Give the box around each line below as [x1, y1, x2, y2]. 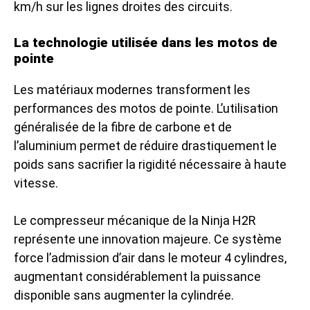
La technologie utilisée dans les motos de [14, 34, 277, 51]
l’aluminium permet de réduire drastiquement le [14, 138, 277, 153]
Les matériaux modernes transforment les [14, 82, 250, 97]
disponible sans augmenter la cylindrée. [14, 287, 234, 302]
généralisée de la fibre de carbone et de [14, 119, 232, 134]
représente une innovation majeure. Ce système [14, 231, 282, 246]
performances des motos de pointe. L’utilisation [14, 100, 278, 116]
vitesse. [14, 175, 58, 190]
